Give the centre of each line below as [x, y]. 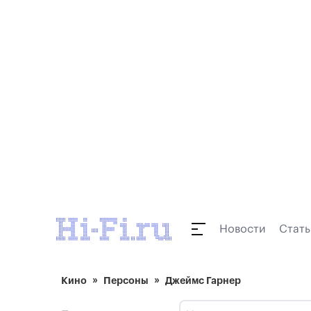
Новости [242, 229]
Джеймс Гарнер [203, 280]
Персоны [126, 280]
